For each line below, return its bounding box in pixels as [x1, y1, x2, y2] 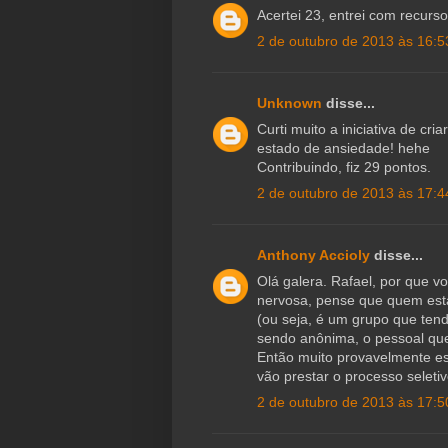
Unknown [257, 95, 322, 112]
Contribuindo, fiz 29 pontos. [257, 159, 431, 176]
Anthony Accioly [257, 247, 370, 264]
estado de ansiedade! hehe [257, 140, 430, 157]
